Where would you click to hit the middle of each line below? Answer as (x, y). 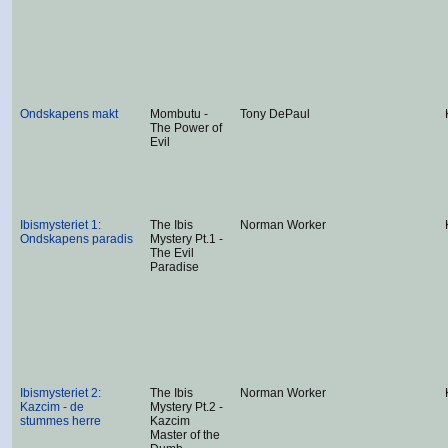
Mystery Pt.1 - (186, 239)
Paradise (174, 267)
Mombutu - (179, 114)
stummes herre (60, 421)
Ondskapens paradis (76, 239)
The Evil (172, 253)
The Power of (186, 128)
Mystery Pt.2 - (186, 407)
